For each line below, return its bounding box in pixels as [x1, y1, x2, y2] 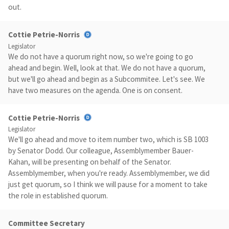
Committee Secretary [8, 218, 85, 228]
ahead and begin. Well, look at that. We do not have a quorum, [8, 62, 205, 73]
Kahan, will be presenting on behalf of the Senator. [8, 156, 171, 167]
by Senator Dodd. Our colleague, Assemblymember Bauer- [8, 145, 194, 155]
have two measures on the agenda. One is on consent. [8, 85, 182, 95]
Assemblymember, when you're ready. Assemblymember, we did [8, 168, 210, 178]
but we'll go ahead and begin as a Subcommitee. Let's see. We [8, 74, 205, 84]
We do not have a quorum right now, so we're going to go [8, 51, 193, 61]
